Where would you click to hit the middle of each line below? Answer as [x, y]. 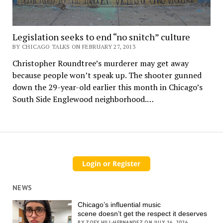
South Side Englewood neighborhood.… [83, 99]
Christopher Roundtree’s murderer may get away [100, 63]
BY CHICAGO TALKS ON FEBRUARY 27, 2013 [74, 47]
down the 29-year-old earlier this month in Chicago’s [107, 87]
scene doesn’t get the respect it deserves [144, 214]
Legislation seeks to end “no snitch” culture [101, 37]
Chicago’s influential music [119, 205]
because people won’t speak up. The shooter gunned [107, 75]
